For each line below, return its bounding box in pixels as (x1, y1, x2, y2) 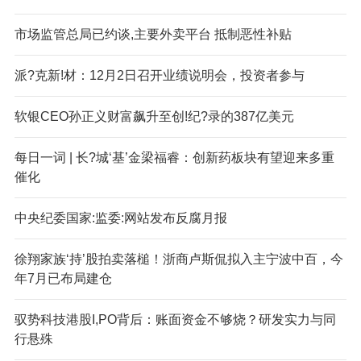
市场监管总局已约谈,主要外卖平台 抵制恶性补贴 (14, 27, 292, 41)
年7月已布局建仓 (14, 271, 112, 285)
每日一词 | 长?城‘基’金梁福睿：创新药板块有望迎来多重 (14, 150, 334, 164)
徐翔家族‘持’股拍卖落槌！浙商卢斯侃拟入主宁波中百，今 (14, 251, 343, 266)
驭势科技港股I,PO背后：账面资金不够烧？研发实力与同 (14, 312, 336, 326)
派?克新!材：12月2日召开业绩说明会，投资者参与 (14, 68, 305, 82)
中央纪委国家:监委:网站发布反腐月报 (14, 210, 227, 225)
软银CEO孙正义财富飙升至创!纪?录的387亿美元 (14, 109, 294, 123)
